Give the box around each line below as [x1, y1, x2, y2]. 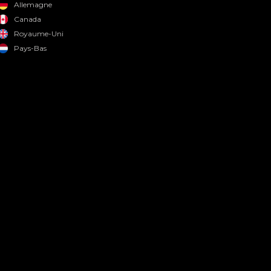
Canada [13, 15, 41, 24]
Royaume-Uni [13, 29, 64, 38]
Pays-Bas [13, 44, 47, 53]
